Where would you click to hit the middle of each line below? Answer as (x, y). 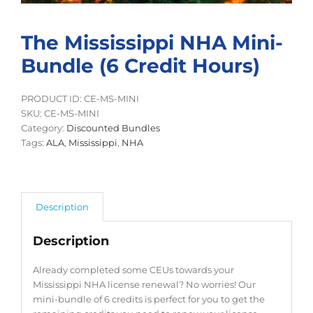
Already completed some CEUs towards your (133, 269)
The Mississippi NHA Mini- (152, 43)
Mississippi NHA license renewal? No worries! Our (144, 284)
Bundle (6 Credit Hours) (140, 66)
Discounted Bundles (113, 128)
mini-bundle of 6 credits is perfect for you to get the (148, 299)
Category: (44, 128)
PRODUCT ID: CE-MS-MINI (80, 99)
